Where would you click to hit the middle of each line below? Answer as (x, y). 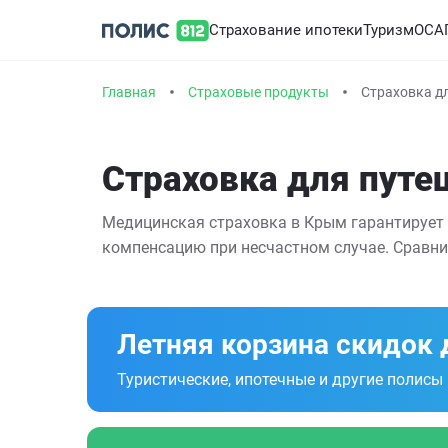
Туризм (388, 30)
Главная (129, 92)
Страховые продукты (258, 92)
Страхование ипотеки (286, 30)
